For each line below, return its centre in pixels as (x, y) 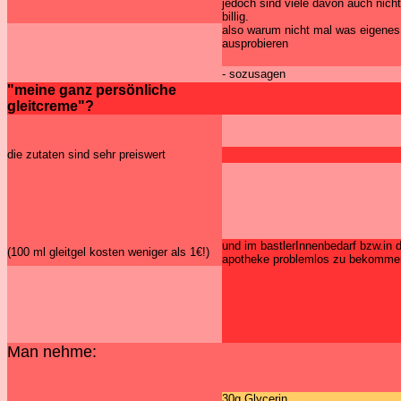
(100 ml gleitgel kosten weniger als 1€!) (108, 252)
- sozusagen (254, 74)
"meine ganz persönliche (92, 90)
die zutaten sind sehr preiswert (86, 154)
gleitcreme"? (51, 106)
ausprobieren (255, 43)
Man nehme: (52, 352)
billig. (235, 17)
